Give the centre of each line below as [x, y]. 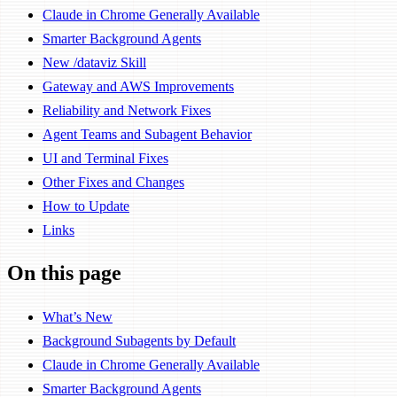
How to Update [86, 206]
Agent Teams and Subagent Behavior [147, 134]
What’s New [78, 316]
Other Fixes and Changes [113, 182]
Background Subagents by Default [139, 340]
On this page [64, 272]
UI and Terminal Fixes [105, 158]
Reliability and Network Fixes [127, 110]
